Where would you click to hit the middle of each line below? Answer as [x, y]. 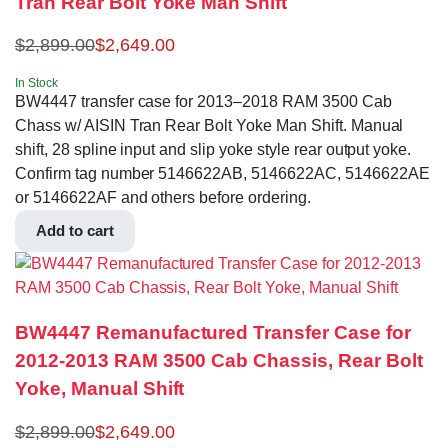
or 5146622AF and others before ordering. [163, 198]
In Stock [36, 83]
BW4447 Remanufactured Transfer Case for [213, 333]
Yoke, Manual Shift [100, 389]
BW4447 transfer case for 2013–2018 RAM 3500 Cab [203, 102]
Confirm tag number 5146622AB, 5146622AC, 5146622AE [222, 174]
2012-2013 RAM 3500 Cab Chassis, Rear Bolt [219, 361]
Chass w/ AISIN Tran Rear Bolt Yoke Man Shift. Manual [209, 126]
